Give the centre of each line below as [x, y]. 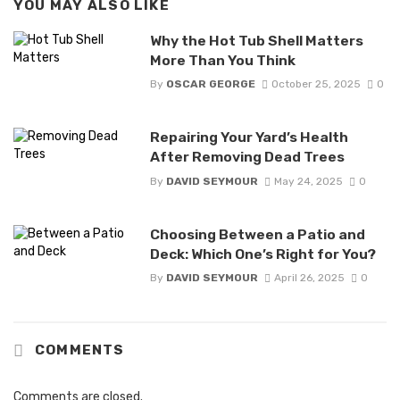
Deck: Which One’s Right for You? [262, 254]
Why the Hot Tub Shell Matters [256, 41]
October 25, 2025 [316, 84]
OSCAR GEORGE [210, 84]
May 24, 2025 [308, 181]
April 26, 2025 [309, 277]
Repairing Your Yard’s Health [249, 137]
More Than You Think [222, 61]
